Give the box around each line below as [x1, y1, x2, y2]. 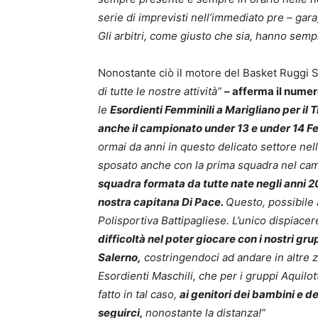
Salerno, [98, 250, 141, 264]
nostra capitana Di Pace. [98, 194, 226, 209]
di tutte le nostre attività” [98, 84, 224, 98]
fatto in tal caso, [98, 287, 180, 301]
